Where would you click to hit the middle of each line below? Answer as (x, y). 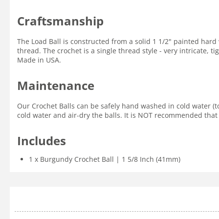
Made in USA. (39, 60)
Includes (42, 141)
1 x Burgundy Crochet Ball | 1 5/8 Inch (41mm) (105, 159)
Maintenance (56, 85)
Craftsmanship (60, 21)
